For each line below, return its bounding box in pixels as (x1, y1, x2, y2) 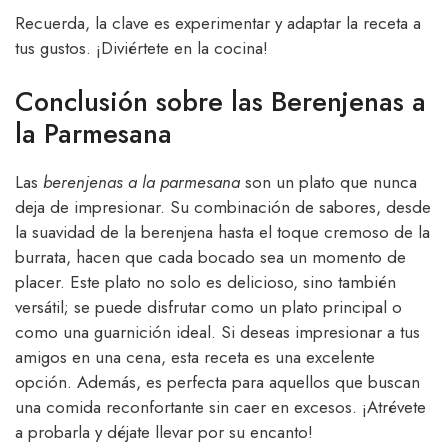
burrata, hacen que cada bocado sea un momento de (15, 245, 406, 270)
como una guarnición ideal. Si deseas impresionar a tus (15, 320, 420, 345)
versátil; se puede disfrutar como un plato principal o (15, 295, 402, 320)
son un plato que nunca (240, 170, 417, 195)
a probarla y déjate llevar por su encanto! (15, 420, 313, 445)
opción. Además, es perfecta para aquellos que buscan (15, 370, 420, 395)
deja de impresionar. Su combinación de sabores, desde (15, 195, 431, 220)
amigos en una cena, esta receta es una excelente (15, 345, 375, 370)
